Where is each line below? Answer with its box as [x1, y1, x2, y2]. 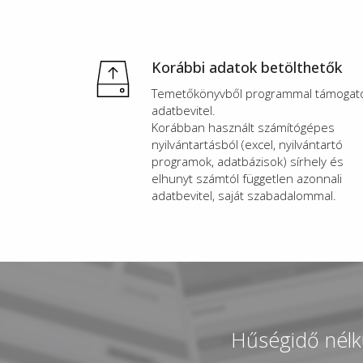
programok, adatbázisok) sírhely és [152, 152, 344, 169]
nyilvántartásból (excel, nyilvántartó [152, 135, 343, 152]
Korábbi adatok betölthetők [152, 57, 342, 77]
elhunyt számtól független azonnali [152, 169, 342, 186]
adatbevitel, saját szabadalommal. [152, 186, 336, 203]
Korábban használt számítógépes [152, 118, 335, 135]
